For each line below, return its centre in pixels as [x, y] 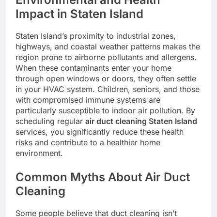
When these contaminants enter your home [93, 68]
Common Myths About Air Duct [103, 177]
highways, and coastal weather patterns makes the [108, 47]
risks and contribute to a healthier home [88, 143]
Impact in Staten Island [79, 14]
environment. [39, 153]
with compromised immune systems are [88, 100]
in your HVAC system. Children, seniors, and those [108, 89]
